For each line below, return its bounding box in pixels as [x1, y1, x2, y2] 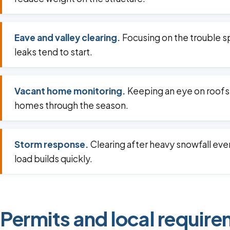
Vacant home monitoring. [14, 85, 126, 97]
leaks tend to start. [14, 46, 92, 58]
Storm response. [14, 139, 89, 150]
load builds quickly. [14, 153, 92, 165]
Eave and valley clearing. [14, 32, 121, 44]
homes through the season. [14, 100, 128, 111]
